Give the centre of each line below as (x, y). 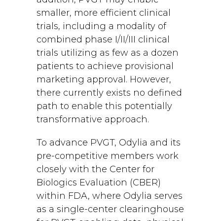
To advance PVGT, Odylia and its (109, 143)
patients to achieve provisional (105, 66)
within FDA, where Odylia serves (110, 196)
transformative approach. (93, 119)
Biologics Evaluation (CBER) (99, 183)
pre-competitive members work (108, 156)
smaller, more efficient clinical (104, 13)
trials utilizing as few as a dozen (108, 53)
